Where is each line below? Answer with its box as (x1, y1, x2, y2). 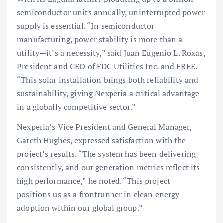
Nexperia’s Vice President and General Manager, (17, 121, 192, 133)
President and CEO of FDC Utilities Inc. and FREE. (17, 61, 197, 72)
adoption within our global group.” (17, 202, 143, 214)
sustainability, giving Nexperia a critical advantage (17, 88, 200, 99)
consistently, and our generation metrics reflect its (17, 162, 200, 173)
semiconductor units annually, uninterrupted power (17, 7, 205, 18)
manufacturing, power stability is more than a (17, 34, 183, 45)
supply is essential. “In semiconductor (17, 20, 155, 32)
